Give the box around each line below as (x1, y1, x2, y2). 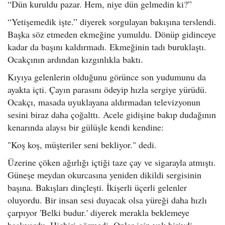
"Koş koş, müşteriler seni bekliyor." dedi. (8, 139, 157, 151)
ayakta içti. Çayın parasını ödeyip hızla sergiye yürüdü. (8, 83, 207, 95)
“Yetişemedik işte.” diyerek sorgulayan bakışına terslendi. (8, 16, 216, 28)
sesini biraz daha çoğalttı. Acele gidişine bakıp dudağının (8, 108, 216, 121)
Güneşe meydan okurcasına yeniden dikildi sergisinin (8, 169, 201, 181)
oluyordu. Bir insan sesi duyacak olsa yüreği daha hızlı (8, 194, 207, 206)
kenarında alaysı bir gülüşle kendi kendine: (8, 121, 164, 133)
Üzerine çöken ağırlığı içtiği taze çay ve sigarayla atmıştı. (8, 156, 216, 168)
